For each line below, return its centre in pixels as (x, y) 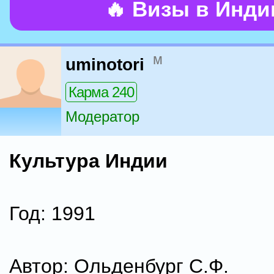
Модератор (102, 117)
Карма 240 (101, 92)
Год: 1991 (52, 213)
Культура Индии (88, 161)
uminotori (105, 65)
